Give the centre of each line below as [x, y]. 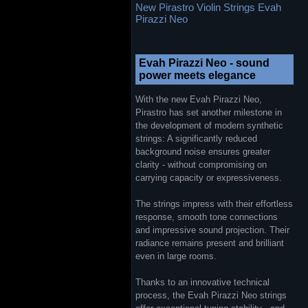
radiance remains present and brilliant [210, 243]
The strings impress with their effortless [214, 204]
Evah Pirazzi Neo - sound [204, 63]
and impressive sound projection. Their [212, 230]
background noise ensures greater [203, 152]
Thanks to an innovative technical [202, 282]
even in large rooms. [176, 256]
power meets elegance [197, 75]
